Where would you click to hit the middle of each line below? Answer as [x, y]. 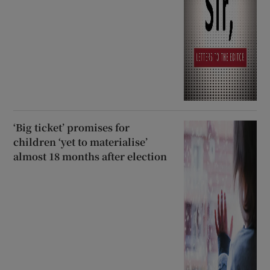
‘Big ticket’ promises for [72, 128]
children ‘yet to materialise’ [81, 142]
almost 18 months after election [90, 157]
